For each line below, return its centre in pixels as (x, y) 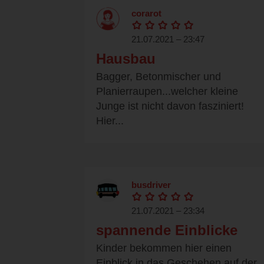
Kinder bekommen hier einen (164, 248)
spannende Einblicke (167, 230)
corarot (146, 14)
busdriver (151, 185)
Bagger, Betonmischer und (159, 77)
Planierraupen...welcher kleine (167, 92)
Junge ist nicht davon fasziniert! (170, 106)
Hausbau (126, 59)
